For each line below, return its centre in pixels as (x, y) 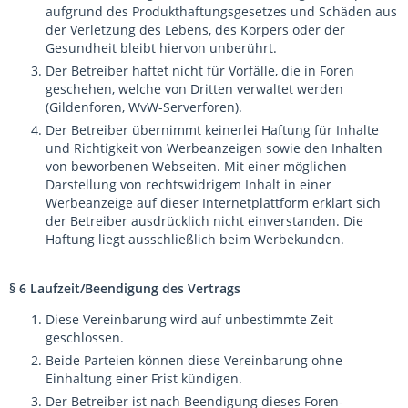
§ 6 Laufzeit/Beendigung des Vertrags (125, 288)
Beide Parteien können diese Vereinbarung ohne (194, 360)
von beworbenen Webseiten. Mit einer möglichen (196, 166)
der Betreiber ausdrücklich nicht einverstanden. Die (204, 221)
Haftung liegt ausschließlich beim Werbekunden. (195, 239)
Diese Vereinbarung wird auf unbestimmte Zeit (189, 319)
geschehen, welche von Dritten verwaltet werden (194, 89)
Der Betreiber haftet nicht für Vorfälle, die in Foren (200, 71)
